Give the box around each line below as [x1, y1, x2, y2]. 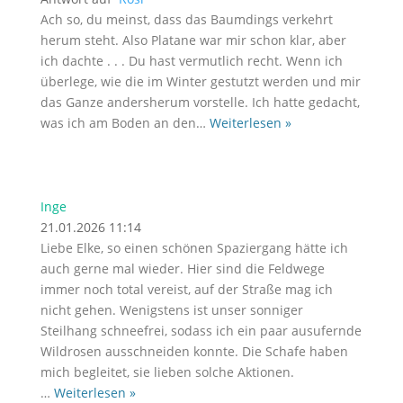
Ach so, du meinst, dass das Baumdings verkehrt [40, 11, 333, 28]
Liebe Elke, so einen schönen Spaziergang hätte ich [40, 239, 348, 256]
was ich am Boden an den [40, 114, 196, 131]
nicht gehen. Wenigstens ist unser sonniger [40, 301, 303, 318]
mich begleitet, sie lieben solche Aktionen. [40, 363, 294, 381]
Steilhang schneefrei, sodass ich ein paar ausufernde [40, 322, 362, 339]
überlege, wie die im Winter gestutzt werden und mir [40, 73, 361, 90]
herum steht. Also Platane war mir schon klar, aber [40, 31, 346, 49]
